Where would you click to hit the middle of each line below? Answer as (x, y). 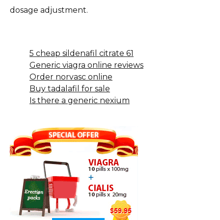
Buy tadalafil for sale (70, 89)
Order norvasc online (71, 77)
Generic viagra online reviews (86, 65)
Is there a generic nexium (80, 101)
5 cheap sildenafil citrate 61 (82, 54)
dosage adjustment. (49, 10)
